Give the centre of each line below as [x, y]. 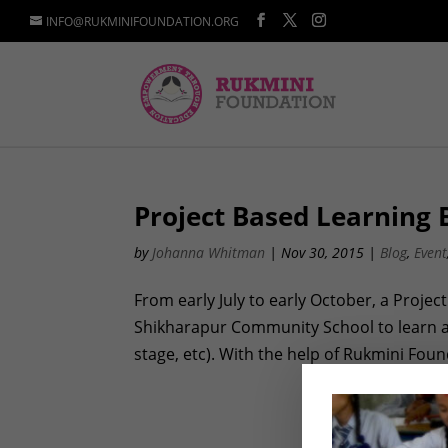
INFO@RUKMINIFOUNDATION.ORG [142, 21]
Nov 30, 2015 [323, 252]
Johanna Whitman [209, 252]
